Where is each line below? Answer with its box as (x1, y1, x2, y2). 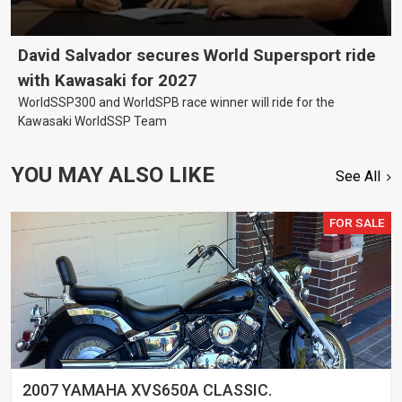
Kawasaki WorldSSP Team (18, 114, 167, 129)
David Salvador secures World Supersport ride (18, 46, 376, 66)
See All (336, 168, 381, 186)
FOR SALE (329, 215, 386, 231)
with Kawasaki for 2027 (18, 71, 197, 92)
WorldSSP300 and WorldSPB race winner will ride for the (18, 95, 335, 110)
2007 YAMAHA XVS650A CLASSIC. (22, 380, 272, 400)
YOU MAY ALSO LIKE (11, 162, 214, 188)
